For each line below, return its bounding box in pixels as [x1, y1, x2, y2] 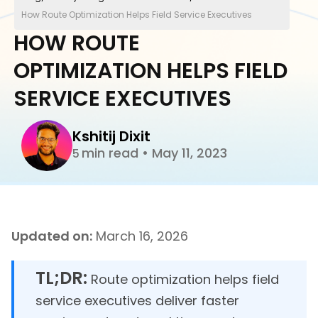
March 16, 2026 [92, 227, 188, 246]
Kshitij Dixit [72, 126, 150, 146]
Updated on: [11, 227, 92, 246]
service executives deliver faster [35, 292, 239, 310]
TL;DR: [35, 266, 87, 290]
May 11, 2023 [148, 143, 227, 162]
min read [82, 143, 142, 162]
